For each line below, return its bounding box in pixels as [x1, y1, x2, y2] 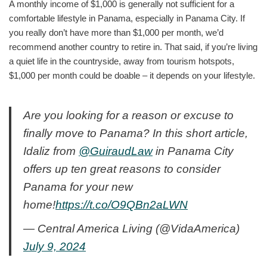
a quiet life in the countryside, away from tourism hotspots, [9, 55, 234, 66]
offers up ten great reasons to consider [23, 162, 221, 175]
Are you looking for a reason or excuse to [23, 108, 234, 122]
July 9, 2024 [23, 240, 86, 253]
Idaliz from [23, 144, 79, 157]
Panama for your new [23, 180, 133, 193]
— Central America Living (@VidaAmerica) [23, 222, 240, 235]
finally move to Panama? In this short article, [23, 126, 248, 139]
